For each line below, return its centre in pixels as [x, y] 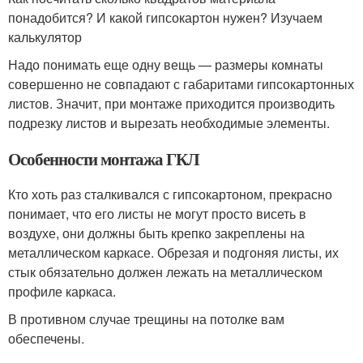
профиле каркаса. [62, 291]
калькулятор [45, 36]
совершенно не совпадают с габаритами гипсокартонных [181, 83]
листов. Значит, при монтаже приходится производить [171, 103]
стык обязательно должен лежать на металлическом [165, 271]
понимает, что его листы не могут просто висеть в [157, 213]
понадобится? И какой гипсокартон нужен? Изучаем [165, 17]
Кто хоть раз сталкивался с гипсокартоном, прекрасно [170, 194]
